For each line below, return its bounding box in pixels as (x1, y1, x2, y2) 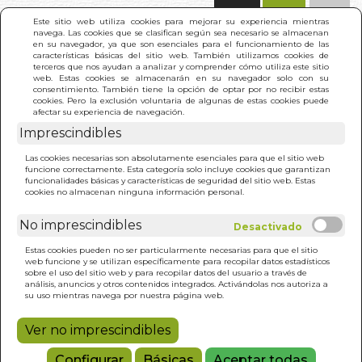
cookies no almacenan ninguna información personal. (25, 186, 244, 197)
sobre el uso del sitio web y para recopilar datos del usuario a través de (25, 267, 307, 278)
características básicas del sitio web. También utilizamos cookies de (33, 49, 329, 61)
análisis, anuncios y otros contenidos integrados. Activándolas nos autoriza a (25, 278, 328, 289)
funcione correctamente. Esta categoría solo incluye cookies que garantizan (25, 163, 330, 175)
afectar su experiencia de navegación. (33, 106, 184, 117)
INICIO (32, 127, 76, 142)
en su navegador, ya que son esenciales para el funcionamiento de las (33, 38, 329, 49)
